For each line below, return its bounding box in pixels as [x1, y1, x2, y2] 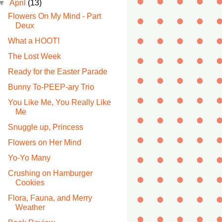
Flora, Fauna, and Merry [7, 194, 92, 202]
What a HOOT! [7, 37, 59, 45]
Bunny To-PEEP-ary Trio [7, 83, 94, 91]
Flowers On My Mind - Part [7, 12, 101, 20]
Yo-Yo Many [7, 154, 51, 162]
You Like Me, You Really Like [7, 98, 111, 107]
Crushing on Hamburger [7, 169, 93, 177]
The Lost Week [7, 52, 61, 60]
